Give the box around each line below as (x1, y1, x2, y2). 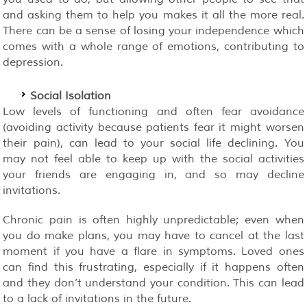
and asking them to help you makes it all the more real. (3, 8, 304, 22)
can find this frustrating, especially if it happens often (3, 260, 304, 274)
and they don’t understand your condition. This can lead (3, 275, 304, 290)
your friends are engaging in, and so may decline (3, 167, 304, 182)
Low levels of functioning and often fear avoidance (3, 104, 304, 119)
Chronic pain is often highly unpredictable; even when (3, 212, 304, 227)
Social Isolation (30, 88, 112, 103)
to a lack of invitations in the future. (3, 291, 192, 306)
